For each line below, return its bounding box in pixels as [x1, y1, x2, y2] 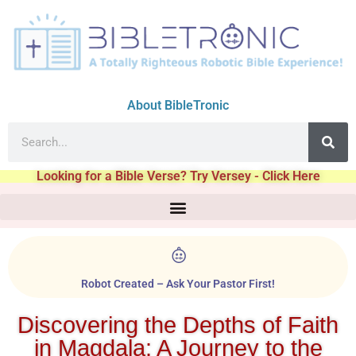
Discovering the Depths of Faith [17, 312, 339, 339]
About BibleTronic [127, 98, 229, 114]
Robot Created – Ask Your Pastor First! [81, 277, 275, 292]
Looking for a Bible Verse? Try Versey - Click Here [36, 168, 320, 184]
